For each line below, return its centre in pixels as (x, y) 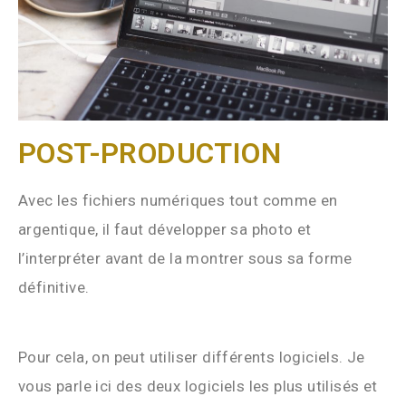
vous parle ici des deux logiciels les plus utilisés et (198, 386)
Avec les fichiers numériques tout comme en (178, 200)
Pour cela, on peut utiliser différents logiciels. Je (192, 357)
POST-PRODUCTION (150, 153)
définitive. (56, 287)
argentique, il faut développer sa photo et (165, 229)
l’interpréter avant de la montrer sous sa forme (185, 258)
